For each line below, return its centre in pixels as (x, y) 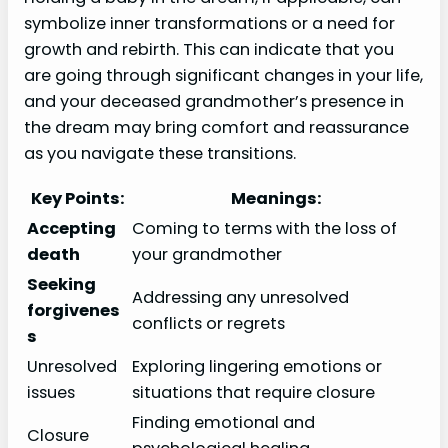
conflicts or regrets (208, 323)
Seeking (61, 284)
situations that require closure (253, 392)
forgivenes (73, 310)
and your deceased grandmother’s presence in (214, 101)
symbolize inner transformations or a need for (209, 23)
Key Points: (77, 198)
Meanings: (276, 198)
